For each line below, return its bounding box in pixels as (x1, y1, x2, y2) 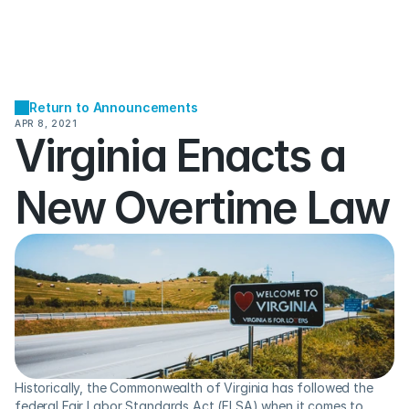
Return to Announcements (29, 100, 198, 115)
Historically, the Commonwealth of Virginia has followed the (15, 380, 373, 395)
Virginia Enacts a (15, 129, 346, 183)
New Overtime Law (15, 181, 390, 235)
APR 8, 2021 (15, 118, 78, 129)
